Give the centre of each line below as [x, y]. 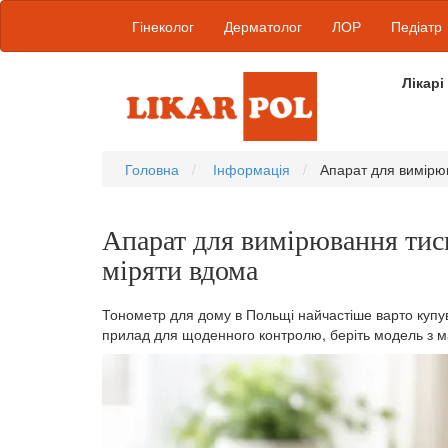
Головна [152, 168]
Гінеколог [163, 26]
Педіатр [416, 26]
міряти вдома [180, 270]
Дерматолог [263, 26]
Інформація [251, 168]
